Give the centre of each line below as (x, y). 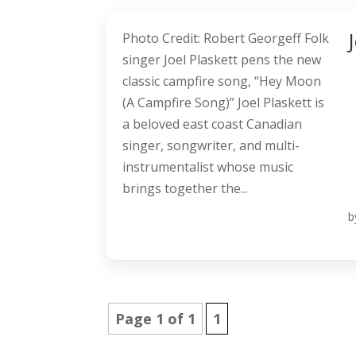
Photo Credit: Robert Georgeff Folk (226, 39)
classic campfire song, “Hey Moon (222, 81)
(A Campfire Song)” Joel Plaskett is (224, 103)
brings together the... (186, 189)
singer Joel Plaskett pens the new (222, 60)
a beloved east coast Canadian (213, 124)
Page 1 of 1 (156, 319)
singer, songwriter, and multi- (211, 146)
